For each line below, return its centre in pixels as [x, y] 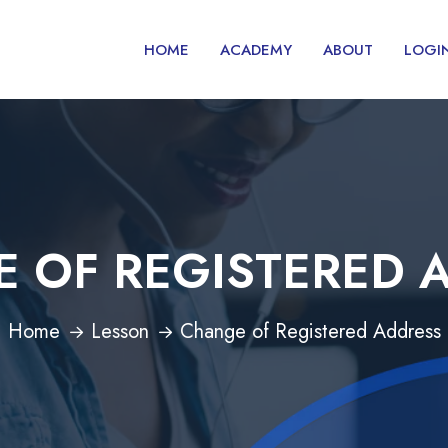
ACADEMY [256, 49]
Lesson [119, 331]
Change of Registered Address [310, 331]
